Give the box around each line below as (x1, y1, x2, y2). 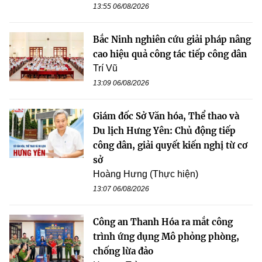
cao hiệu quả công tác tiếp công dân (93, 48, 247, 60)
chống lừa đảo (93, 245, 153, 257)
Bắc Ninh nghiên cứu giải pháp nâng (93, 33, 251, 45)
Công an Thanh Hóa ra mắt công (93, 216, 233, 227)
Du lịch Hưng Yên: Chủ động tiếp (93, 125, 236, 136)
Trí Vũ (93, 63, 118, 73)
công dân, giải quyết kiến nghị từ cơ (93, 139, 247, 151)
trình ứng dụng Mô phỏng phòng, (93, 230, 239, 242)
